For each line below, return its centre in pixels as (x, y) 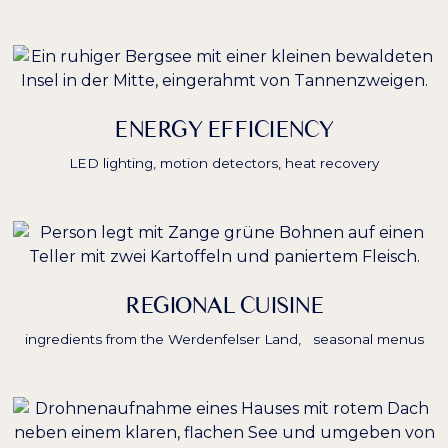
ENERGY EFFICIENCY (224, 129)
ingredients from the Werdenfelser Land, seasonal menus (224, 339)
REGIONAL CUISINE (224, 305)
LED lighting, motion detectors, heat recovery (224, 163)
